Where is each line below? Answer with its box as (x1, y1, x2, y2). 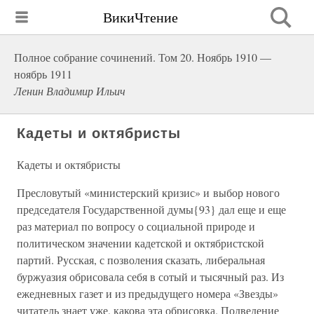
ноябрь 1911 (14, 67, 72, 81)
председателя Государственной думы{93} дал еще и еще (17, 202, 286, 217)
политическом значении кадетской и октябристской (17, 235, 264, 250)
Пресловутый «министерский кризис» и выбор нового (17, 185, 280, 200)
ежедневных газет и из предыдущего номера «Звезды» (17, 286, 278, 301)
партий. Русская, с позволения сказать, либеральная (17, 252, 265, 267)
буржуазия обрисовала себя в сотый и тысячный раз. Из (17, 269, 284, 284)
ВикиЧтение (103, 7, 178, 27)
